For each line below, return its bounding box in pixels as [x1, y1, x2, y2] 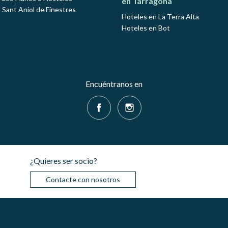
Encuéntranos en [85, 79, 142, 89]
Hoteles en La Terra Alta [122, 12, 199, 21]
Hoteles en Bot [122, 23, 170, 33]
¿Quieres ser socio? [30, 156, 97, 166]
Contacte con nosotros [46, 175, 120, 184]
